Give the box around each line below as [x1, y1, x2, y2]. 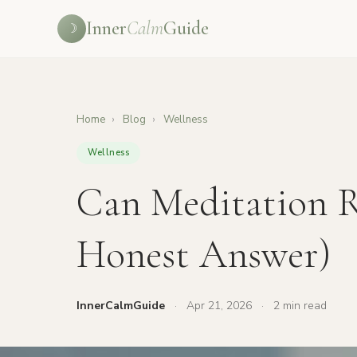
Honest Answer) [76, 230, 331, 278]
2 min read [273, 298, 327, 313]
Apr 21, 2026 [186, 298, 252, 313]
